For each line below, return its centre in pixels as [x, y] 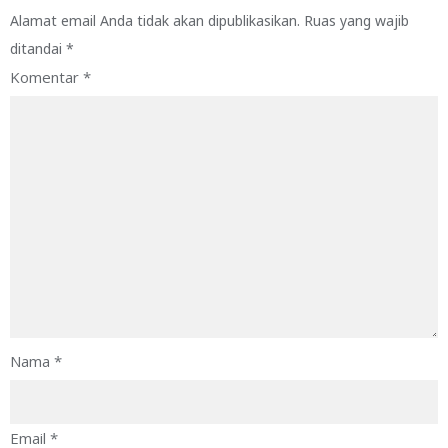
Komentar [46, 77]
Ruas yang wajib [356, 21]
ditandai [38, 49]
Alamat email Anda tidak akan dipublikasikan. [155, 21]
